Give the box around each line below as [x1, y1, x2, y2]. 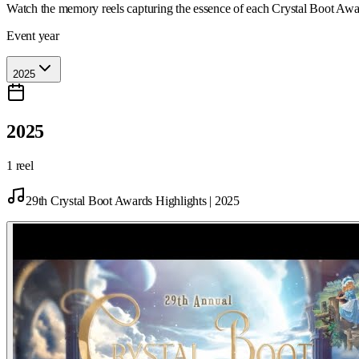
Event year [6, 28, 59, 42]
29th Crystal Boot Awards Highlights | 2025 [26, 193, 240, 208]
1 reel [6, 158, 34, 172]
